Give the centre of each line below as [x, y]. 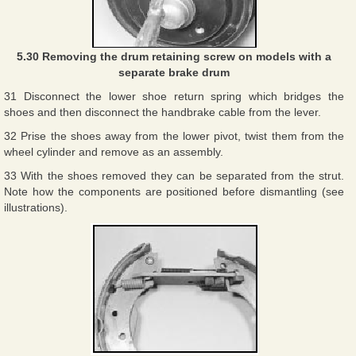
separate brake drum [174, 72]
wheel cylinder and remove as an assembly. [114, 151]
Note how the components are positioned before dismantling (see [174, 191]
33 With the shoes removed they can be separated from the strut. [174, 175]
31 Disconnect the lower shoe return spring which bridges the [174, 96]
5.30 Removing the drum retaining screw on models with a [174, 56]
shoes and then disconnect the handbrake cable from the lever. [163, 112]
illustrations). [36, 207]
